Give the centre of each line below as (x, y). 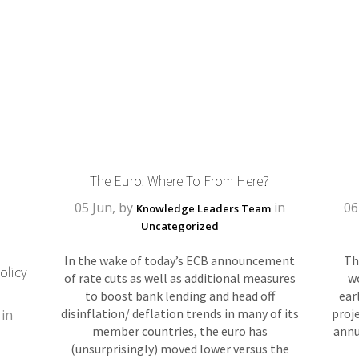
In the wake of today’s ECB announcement (179, 261)
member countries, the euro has (179, 331)
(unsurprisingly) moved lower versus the (179, 349)
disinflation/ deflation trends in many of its (179, 314)
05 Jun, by (105, 208)
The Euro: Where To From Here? (179, 181)
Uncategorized (179, 226)
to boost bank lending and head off (179, 296)
